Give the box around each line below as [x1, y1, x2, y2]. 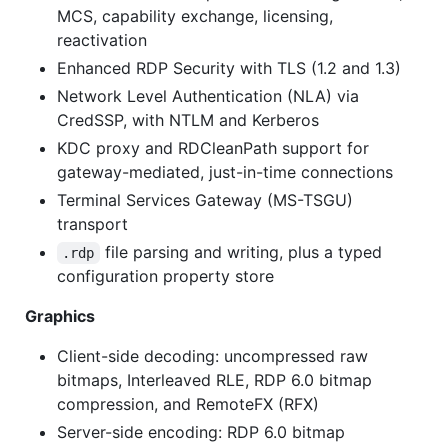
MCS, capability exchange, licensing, [57, 5, 333, 26]
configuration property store [57, 265, 274, 286]
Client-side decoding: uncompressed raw [57, 345, 368, 366]
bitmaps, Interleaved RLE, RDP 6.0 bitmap [57, 369, 372, 390]
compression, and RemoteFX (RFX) [57, 393, 319, 414]
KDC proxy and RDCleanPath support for [57, 137, 369, 158]
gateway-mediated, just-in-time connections [57, 161, 393, 182]
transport [57, 213, 128, 234]
